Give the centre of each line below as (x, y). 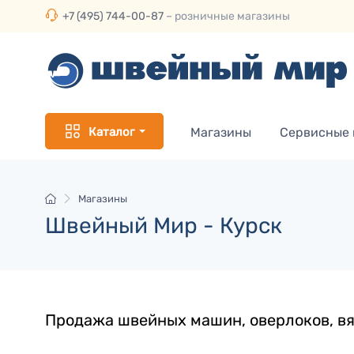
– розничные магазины (227, 16)
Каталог (111, 132)
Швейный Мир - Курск (164, 226)
